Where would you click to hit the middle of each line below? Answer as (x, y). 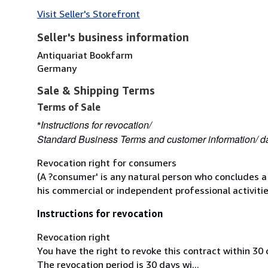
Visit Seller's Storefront (89, 13)
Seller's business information (113, 37)
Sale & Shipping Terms (96, 90)
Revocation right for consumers (107, 162)
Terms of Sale (69, 107)
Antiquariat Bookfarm (85, 55)
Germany (57, 68)
